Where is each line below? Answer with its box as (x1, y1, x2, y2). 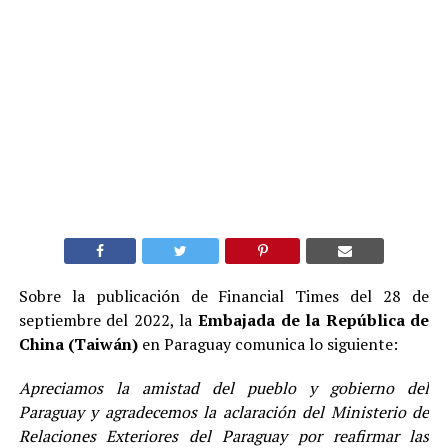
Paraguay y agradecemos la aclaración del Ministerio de (18, 400, 430, 423)
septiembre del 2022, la (18, 308, 198, 331)
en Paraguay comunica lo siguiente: (141, 332, 398, 355)
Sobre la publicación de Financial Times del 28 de (18, 284, 430, 307)
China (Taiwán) (18, 332, 142, 355)
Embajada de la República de (197, 308, 430, 331)
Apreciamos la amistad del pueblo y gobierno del (18, 376, 430, 399)
